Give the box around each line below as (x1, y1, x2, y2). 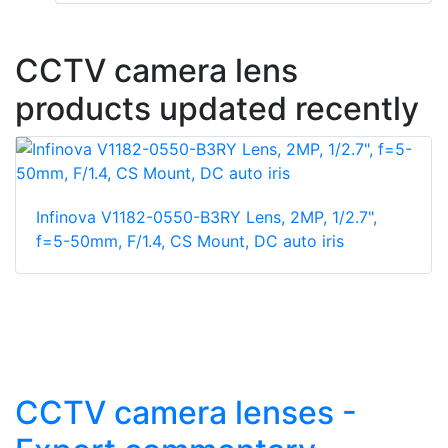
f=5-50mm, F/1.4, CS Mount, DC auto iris (36, 231, 344, 252)
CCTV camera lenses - (15, 393, 357, 433)
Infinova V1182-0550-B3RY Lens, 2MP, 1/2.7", (36, 207, 377, 228)
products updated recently (15, 89, 419, 129)
